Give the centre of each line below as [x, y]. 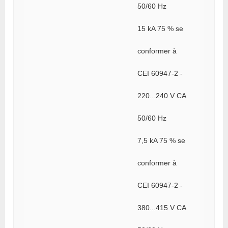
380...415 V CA [162, 207]
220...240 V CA [162, 95]
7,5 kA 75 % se [161, 140]
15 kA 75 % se [160, 28]
